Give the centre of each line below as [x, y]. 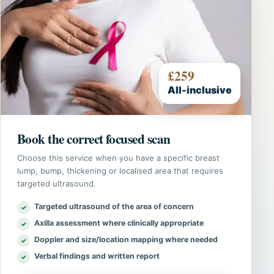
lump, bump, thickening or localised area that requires [120, 171]
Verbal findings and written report [97, 256]
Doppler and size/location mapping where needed [126, 239]
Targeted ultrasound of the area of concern [114, 206]
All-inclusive [200, 90]
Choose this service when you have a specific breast [118, 158]
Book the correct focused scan [94, 139]
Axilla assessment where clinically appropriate [119, 223]
